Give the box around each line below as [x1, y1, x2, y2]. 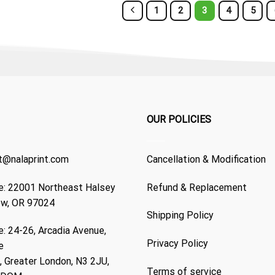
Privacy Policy [147, 238, 208, 250]
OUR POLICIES [147, 113, 211, 125]
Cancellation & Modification [147, 153, 266, 165]
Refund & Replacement [147, 181, 247, 193]
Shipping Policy [147, 209, 214, 222]
